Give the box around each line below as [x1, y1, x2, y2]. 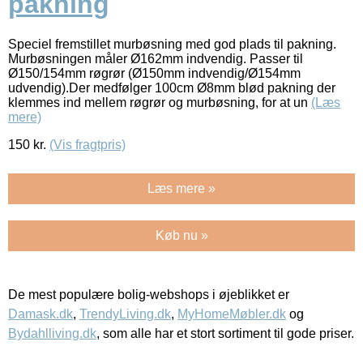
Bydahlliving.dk [8, 326, 96, 340]
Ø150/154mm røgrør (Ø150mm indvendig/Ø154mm [8, 66, 301, 80]
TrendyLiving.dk [79, 306, 171, 321]
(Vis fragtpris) [49, 137, 126, 152]
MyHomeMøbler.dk [177, 306, 286, 321]
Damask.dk [8, 306, 73, 321]
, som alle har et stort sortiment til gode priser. [96, 326, 354, 340]
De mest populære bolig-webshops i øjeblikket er [8, 287, 289, 301]
